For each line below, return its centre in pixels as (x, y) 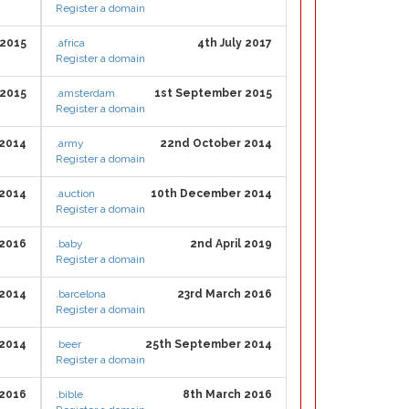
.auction (75, 194)
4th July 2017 (235, 43)
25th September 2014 (209, 344)
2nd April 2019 (231, 244)
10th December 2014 (211, 194)
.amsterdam (85, 93)
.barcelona (81, 294)
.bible (69, 394)
